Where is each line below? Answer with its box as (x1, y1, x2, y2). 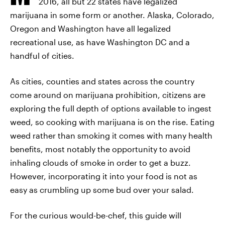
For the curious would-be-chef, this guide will (10, 210, 181, 220)
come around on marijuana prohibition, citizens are (10, 90, 205, 99)
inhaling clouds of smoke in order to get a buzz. (10, 158, 191, 167)
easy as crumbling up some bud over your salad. (10, 185, 194, 194)
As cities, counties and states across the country (10, 76, 194, 86)
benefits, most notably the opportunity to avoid (10, 144, 190, 154)
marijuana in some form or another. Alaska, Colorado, (10, 10, 214, 20)
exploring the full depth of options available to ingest (10, 103, 211, 113)
